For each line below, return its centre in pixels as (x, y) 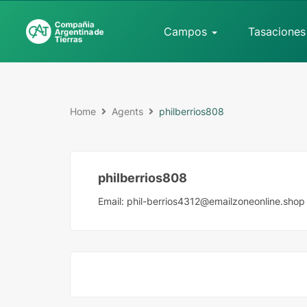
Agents (127, 111)
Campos (187, 32)
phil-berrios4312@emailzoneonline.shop (216, 201)
